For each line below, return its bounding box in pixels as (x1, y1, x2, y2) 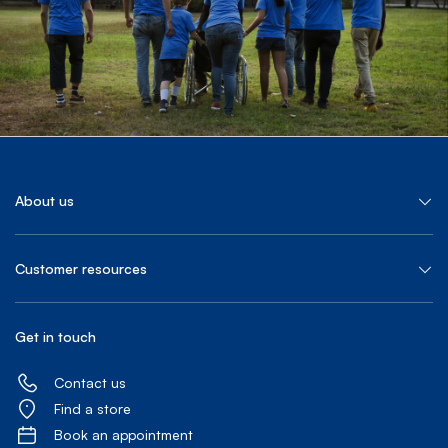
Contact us (54, 373, 126, 391)
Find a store (54, 399, 131, 417)
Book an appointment (54, 425, 193, 443)
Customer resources (15, 259, 147, 277)
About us (15, 191, 74, 209)
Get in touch (15, 327, 96, 345)
